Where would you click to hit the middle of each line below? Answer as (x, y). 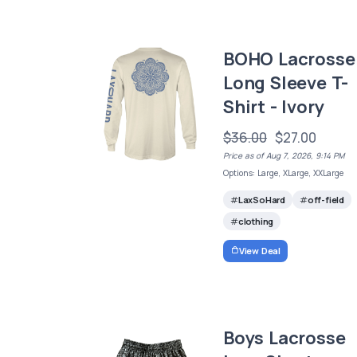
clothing (256, 222)
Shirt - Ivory (274, 107)
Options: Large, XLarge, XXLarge (284, 173)
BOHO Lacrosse (289, 59)
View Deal (260, 250)
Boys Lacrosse (284, 337)
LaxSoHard (262, 200)
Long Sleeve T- (286, 83)
